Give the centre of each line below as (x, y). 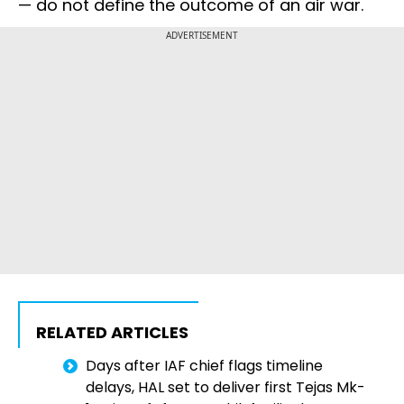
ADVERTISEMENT (202, 36)
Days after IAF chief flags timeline (204, 366)
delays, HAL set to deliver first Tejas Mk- (225, 388)
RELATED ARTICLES (112, 333)
